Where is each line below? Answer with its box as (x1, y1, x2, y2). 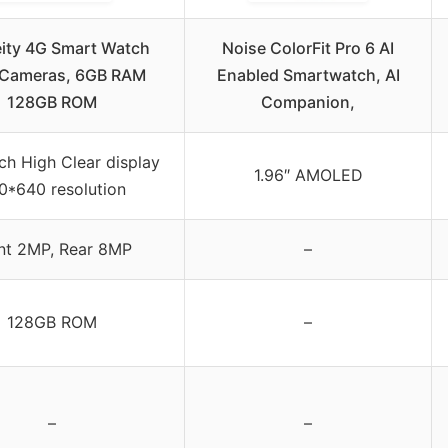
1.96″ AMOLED (253, 164, 363, 185)
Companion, (261, 91, 355, 112)
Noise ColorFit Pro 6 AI (222, 37, 394, 58)
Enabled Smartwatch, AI (216, 64, 400, 85)
